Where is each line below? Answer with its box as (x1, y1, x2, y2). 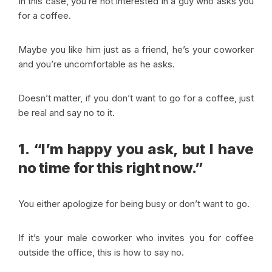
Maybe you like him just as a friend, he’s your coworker (18, 44, 254, 56)
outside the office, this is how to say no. (18, 246, 184, 259)
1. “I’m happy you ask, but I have (18, 140, 254, 158)
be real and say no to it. (18, 107, 115, 119)
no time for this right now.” (18, 159, 203, 177)
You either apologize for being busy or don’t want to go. (18, 198, 250, 210)
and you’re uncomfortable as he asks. (18, 58, 177, 70)
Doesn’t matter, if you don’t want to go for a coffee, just (18, 92, 254, 104)
